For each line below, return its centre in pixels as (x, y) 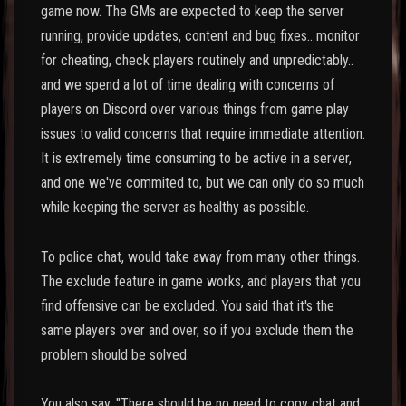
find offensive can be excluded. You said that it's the (188, 305)
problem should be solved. (115, 354)
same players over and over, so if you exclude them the (197, 330)
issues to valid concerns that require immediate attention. (203, 134)
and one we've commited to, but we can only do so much (203, 183)
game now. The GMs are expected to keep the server (193, 12)
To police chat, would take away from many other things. (200, 256)
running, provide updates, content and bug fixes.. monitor (200, 36)
